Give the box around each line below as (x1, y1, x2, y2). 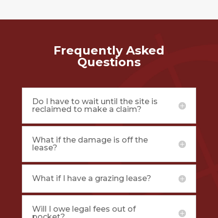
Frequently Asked (53, 43, 164, 57)
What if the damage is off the (32, 135, 148, 145)
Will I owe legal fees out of (32, 204, 136, 214)
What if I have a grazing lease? (32, 173, 151, 183)
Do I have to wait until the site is (32, 96, 158, 106)
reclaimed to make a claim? (32, 104, 142, 114)
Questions (77, 54, 141, 69)
